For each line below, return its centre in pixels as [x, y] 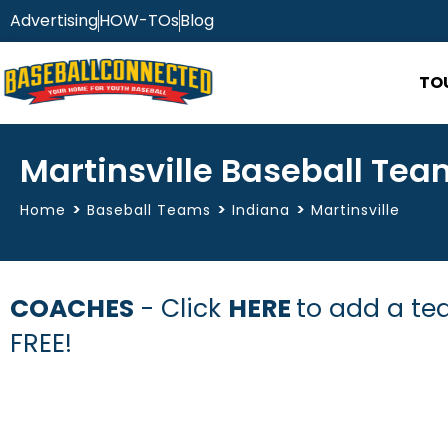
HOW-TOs [139, 20]
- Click [181, 308]
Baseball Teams [149, 209]
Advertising [54, 20]
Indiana [261, 209]
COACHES [72, 308]
